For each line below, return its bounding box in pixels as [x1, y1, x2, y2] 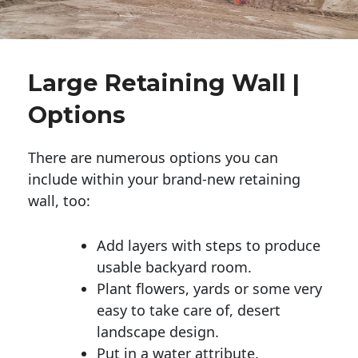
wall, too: [28, 190, 90, 210]
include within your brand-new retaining [28, 169, 300, 189]
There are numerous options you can [28, 147, 278, 167]
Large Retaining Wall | [28, 68, 300, 97]
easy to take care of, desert [97, 300, 280, 320]
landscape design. [97, 321, 219, 341]
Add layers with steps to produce [97, 235, 320, 255]
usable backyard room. [97, 257, 252, 276]
